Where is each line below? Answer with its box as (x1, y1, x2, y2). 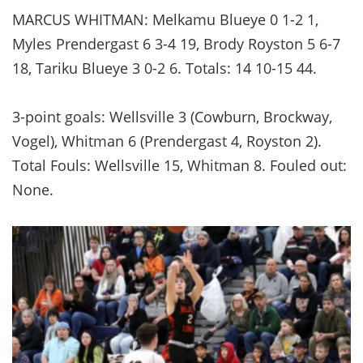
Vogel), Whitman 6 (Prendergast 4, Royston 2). (12, 130, 322, 151)
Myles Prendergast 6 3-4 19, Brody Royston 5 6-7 (12, 33, 340, 53)
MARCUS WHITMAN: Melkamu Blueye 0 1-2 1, (12, 9, 318, 29)
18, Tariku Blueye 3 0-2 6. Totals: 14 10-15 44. (12, 58, 317, 78)
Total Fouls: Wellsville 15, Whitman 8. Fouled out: (12, 155, 347, 175)
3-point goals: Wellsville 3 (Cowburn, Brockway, (12, 106, 332, 126)
